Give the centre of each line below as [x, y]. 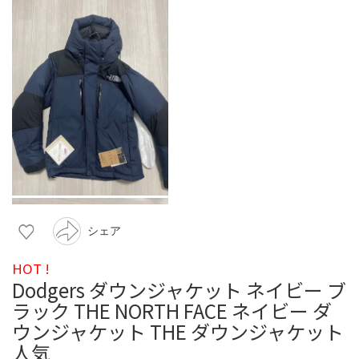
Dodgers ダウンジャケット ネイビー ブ [179, 289]
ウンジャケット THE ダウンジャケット [178, 331]
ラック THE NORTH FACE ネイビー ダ [172, 310]
